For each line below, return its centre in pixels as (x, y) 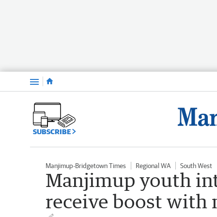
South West (196, 165)
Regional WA (153, 165)
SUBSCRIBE (53, 131)
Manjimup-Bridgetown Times (86, 165)
